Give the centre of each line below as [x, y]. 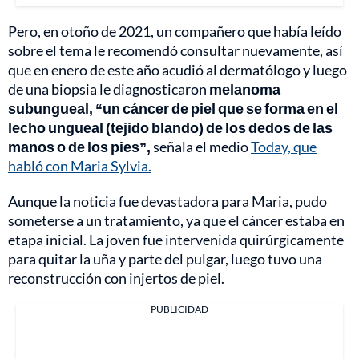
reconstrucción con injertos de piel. [116, 278]
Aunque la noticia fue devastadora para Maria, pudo [167, 202]
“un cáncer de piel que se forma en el [217, 109]
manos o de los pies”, [79, 147]
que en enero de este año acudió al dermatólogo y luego [177, 70]
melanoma [245, 89]
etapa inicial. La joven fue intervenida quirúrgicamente [176, 240]
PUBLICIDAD [179, 309]
